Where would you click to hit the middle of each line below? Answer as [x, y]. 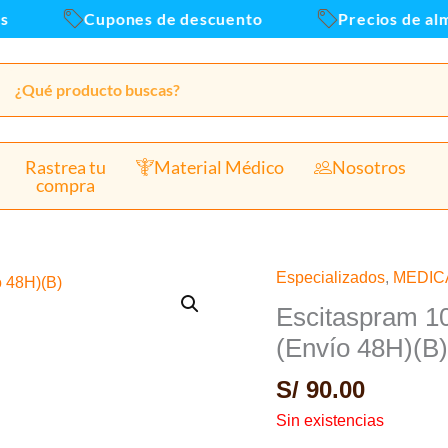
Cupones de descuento [159, 18]
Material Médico [218, 167]
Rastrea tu [65, 167]
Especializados [331, 277]
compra [65, 185]
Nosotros [369, 167]
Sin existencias [330, 420]
